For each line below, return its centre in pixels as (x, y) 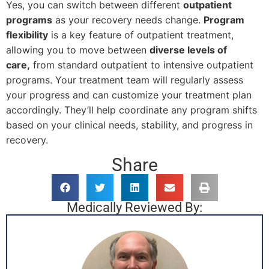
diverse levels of (188, 50)
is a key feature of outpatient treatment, (141, 35)
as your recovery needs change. (128, 20)
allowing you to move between (78, 50)
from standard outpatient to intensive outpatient (142, 65)
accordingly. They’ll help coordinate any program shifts (131, 110)
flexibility (27, 35)
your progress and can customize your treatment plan (129, 95)
